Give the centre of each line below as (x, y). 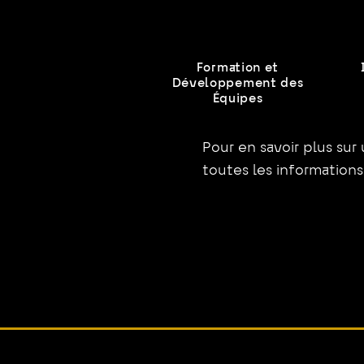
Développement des (238, 84)
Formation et (238, 68)
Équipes (238, 99)
